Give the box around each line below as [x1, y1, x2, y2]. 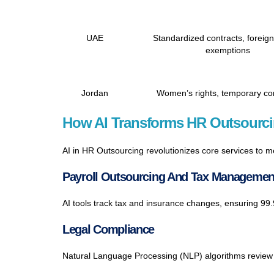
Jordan [81, 88, 108, 98]
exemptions [206, 45, 250, 56]
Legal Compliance [62, 223, 155, 237]
